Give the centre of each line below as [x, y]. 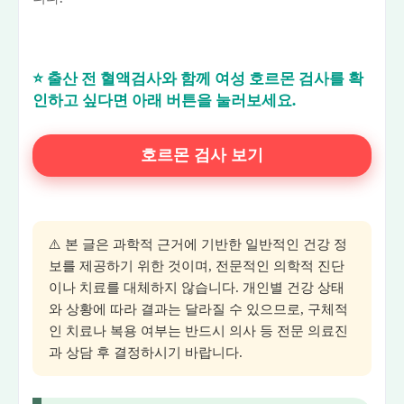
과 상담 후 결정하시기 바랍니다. [146, 352]
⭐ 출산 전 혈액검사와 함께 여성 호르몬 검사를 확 [198, 79]
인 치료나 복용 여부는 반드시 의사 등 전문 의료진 [198, 331]
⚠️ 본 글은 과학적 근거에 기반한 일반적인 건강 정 [198, 244]
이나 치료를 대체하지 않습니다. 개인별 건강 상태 [197, 287]
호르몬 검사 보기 [202, 156]
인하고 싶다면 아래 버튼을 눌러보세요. [164, 101]
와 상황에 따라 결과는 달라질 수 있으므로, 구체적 [198, 309]
